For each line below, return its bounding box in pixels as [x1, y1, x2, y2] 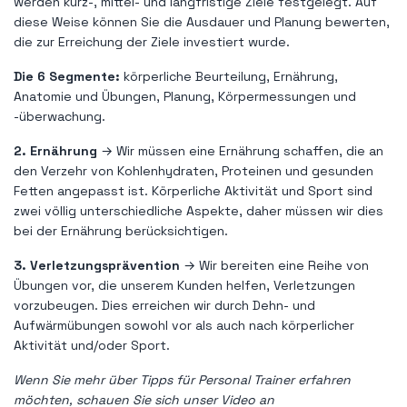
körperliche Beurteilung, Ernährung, [124, 67, 338, 84]
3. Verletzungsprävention [14, 256, 180, 273]
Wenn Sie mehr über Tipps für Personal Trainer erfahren [14, 371, 351, 388]
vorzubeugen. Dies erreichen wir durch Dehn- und [14, 296, 315, 313]
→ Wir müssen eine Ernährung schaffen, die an [101, 142, 383, 159]
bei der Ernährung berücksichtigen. [14, 222, 228, 239]
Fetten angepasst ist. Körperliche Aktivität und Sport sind [14, 182, 372, 199]
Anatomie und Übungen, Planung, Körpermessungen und [14, 87, 356, 104]
